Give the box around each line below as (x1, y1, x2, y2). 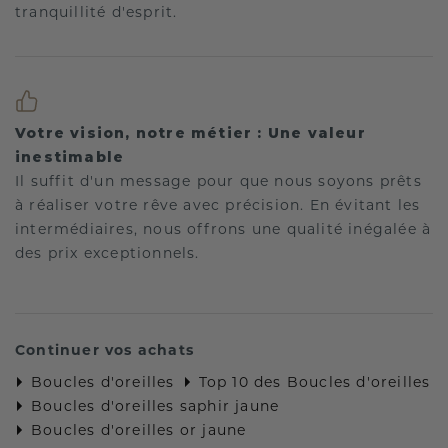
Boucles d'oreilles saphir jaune (31, 396, 280, 415)
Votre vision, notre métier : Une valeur (15, 123, 366, 142)
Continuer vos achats (15, 340, 194, 359)
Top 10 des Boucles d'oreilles (198, 372, 431, 391)
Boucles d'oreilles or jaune (31, 420, 247, 439)
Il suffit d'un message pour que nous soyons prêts (15, 171, 422, 190)
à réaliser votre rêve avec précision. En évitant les (15, 195, 421, 214)
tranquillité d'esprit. (15, 2, 178, 21)
